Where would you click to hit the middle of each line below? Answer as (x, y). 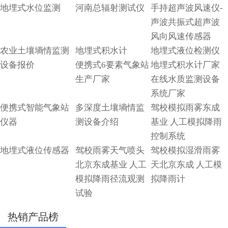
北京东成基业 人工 (111, 165)
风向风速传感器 (181, 37)
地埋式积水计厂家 (185, 65)
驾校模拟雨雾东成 (185, 108)
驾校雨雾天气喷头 (110, 151)
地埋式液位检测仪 (185, 51)
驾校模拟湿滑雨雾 (185, 151)
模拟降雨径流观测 (110, 179)
